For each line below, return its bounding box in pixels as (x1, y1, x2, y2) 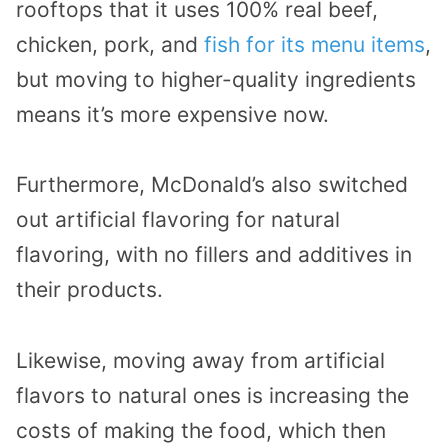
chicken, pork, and (16, 31, 204, 57)
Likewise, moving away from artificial (16, 348, 385, 374)
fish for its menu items (204, 31, 425, 57)
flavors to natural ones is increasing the (16, 383, 409, 409)
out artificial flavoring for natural (16, 207, 340, 233)
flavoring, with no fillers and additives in (16, 242, 412, 268)
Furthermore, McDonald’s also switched (16, 172, 408, 198)
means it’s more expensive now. (16, 101, 329, 127)
